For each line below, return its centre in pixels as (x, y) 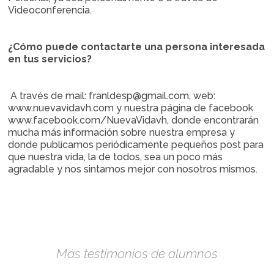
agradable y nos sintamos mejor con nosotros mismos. (133, 169)
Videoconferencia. (50, 10)
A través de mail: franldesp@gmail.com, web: (112, 96)
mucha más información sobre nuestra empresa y (122, 132)
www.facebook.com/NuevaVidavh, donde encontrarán (134, 120)
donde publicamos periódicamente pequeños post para (136, 145)
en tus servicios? (50, 59)
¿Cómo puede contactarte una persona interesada (137, 47)
